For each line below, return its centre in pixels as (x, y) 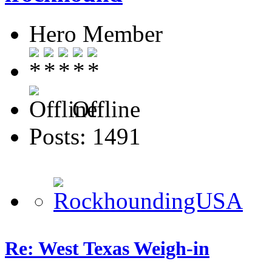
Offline (103, 109)
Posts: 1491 (85, 137)
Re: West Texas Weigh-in (107, 249)
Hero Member (96, 34)
